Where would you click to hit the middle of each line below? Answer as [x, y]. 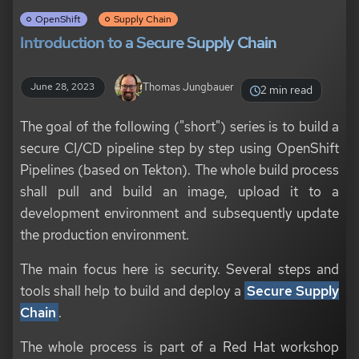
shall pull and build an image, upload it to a [179, 192]
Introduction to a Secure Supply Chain [148, 43]
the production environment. [104, 235]
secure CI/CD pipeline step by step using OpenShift [179, 148]
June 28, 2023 [63, 87]
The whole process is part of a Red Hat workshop [179, 347]
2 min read [287, 90]
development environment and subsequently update [179, 213]
